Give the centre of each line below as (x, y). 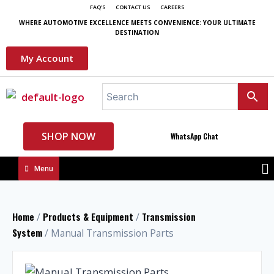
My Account (47, 58)
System (27, 233)
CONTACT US (133, 7)
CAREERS (172, 7)
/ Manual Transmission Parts (108, 233)
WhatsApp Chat (195, 136)
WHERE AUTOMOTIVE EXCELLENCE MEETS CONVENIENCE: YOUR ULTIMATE (137, 23)
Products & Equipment (88, 217)
